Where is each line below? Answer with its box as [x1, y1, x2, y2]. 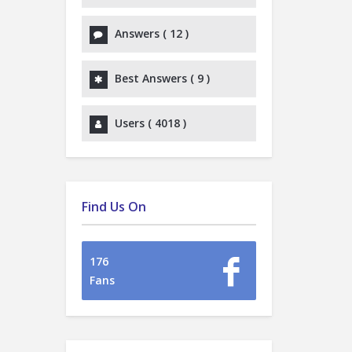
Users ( [114, 115, 155, 130]
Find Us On [81, 198, 146, 215]
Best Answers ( [114, 71, 197, 86]
